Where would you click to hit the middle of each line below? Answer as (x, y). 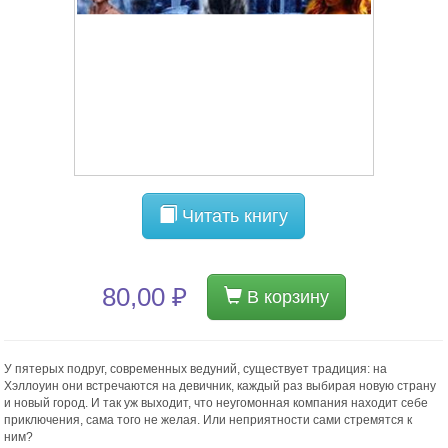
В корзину (285, 297)
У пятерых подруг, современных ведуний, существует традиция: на (196, 369)
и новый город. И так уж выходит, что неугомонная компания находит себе (216, 403)
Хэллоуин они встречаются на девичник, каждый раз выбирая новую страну (220, 386)
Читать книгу (233, 216)
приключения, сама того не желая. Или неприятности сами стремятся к (208, 420)
